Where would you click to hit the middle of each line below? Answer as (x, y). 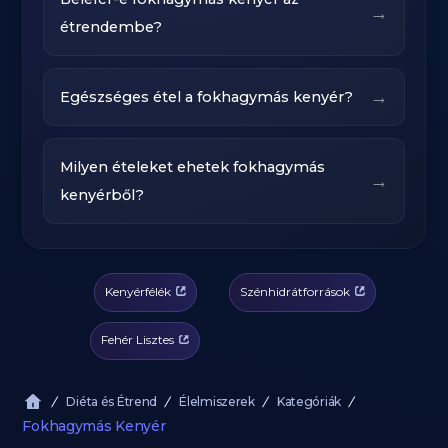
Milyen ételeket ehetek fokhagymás (193, 167)
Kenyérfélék (137, 291)
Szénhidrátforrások (294, 291)
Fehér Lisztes (138, 339)
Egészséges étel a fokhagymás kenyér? (207, 97)
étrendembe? (111, 27)
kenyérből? (102, 195)
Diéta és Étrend (112, 401)
